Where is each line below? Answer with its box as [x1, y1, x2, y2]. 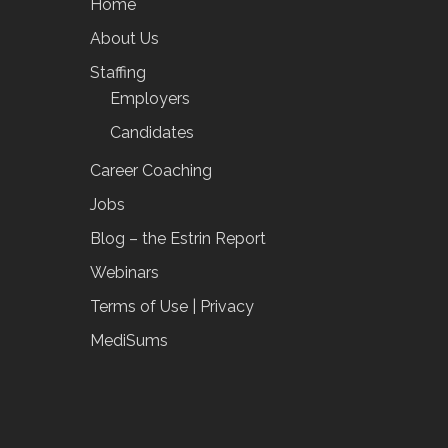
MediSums [90, 331, 168, 350]
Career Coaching [90, 161, 212, 180]
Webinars [90, 263, 159, 282]
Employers [110, 89, 190, 108]
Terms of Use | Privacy [90, 297, 254, 316]
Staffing [90, 63, 146, 82]
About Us [90, 29, 159, 48]
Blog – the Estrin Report [90, 229, 266, 248]
